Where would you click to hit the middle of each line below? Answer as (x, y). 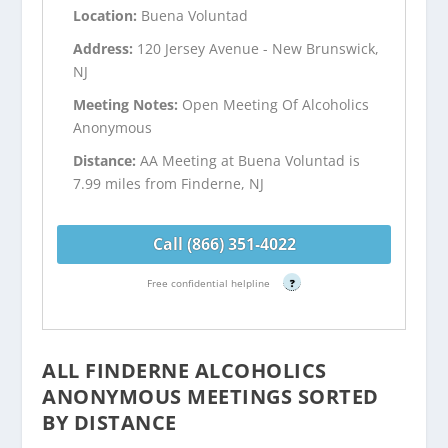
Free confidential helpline (210, 282)
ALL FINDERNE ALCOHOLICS (184, 370)
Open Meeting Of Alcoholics (276, 104)
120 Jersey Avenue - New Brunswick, (258, 49)
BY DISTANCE (109, 422)
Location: (107, 16)
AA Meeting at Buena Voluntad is (250, 160)
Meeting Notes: (128, 104)
